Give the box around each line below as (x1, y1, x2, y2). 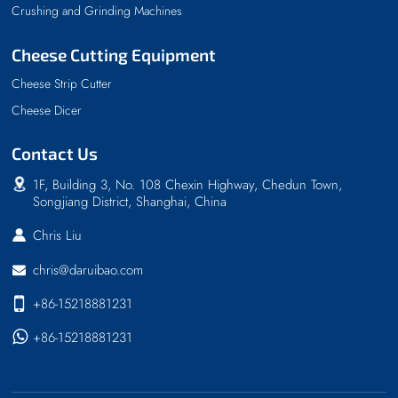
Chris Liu (33, 226, 83, 246)
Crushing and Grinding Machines (12, 2, 183, 20)
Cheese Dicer (12, 100, 83, 119)
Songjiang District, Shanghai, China (33, 192, 227, 212)
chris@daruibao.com (33, 259, 144, 280)
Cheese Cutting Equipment (12, 44, 217, 65)
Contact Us (12, 143, 99, 164)
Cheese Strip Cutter (12, 75, 113, 93)
